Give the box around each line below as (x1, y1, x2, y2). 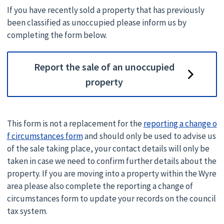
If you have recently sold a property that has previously (6, 4, 204, 15)
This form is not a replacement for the (6, 118, 143, 129)
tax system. (6, 205, 47, 217)
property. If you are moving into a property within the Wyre (6, 168, 216, 179)
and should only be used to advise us (82, 130, 216, 142)
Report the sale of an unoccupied (34, 60, 175, 73)
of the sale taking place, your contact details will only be (6, 143, 209, 154)
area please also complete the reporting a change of (6, 180, 193, 192)
